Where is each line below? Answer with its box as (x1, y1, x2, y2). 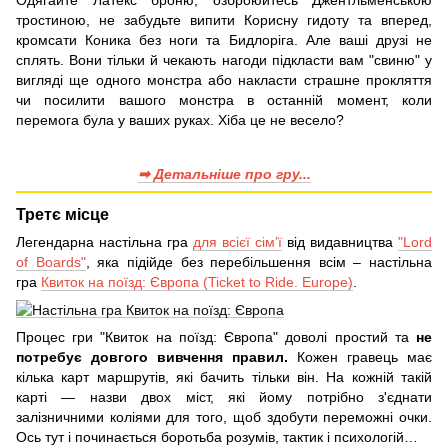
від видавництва (282, 233, 398, 250)
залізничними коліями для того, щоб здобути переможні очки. (16, 408, 432, 425)
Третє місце (16, 204, 109, 223)
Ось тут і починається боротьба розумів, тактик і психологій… (16, 428, 418, 445)
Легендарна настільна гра (16, 233, 193, 250)
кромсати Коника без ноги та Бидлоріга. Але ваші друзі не (16, 31, 432, 48)
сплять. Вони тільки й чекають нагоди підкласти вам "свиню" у (16, 51, 432, 68)
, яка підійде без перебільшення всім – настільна (85, 253, 432, 270)
